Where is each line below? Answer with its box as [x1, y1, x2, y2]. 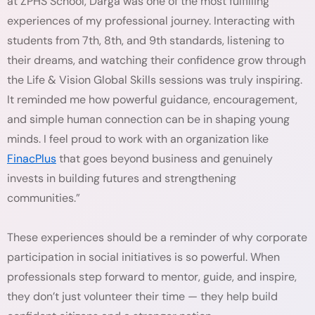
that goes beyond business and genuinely [56, 151, 273, 166]
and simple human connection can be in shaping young [7, 112, 290, 127]
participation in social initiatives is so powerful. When [7, 250, 280, 264]
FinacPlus [7, 151, 56, 166]
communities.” [7, 191, 80, 205]
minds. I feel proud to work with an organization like [7, 131, 269, 146]
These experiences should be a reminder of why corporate [7, 230, 307, 245]
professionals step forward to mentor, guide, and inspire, [7, 269, 297, 284]
